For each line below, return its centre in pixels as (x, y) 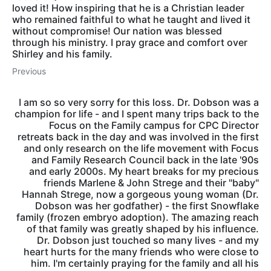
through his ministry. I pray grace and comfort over (130, 43)
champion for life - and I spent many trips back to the (137, 114)
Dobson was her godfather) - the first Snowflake (147, 206)
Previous (29, 71)
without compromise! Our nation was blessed (117, 31)
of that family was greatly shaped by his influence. (143, 229)
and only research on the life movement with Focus (141, 149)
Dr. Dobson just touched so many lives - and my (148, 240)
